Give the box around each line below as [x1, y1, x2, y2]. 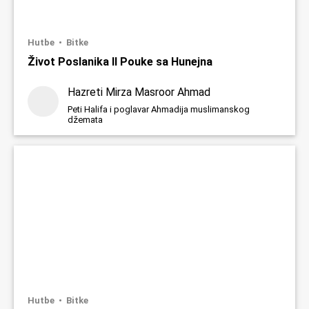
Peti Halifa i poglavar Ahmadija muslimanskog [68, 103, 250, 114]
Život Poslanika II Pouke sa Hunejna [28, 54, 212, 68]
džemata [68, 114, 103, 125]
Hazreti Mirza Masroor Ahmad [68, 85, 210, 99]
